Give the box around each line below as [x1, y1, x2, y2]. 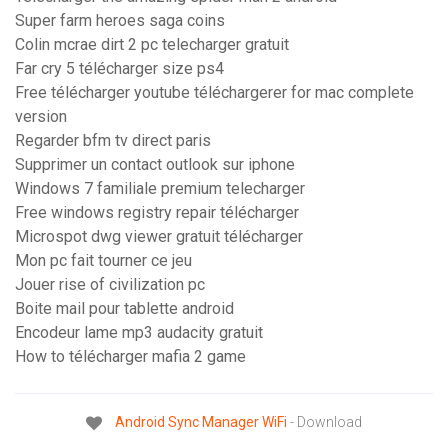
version [15, 107, 67, 127]
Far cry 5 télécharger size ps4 [15, 59, 224, 79]
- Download [287, 414, 362, 431]
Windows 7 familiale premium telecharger [15, 179, 305, 199]
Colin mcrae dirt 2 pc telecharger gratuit [15, 35, 289, 55]
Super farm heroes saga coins [15, 11, 225, 31]
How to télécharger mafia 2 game [15, 347, 246, 367]
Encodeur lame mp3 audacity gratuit [15, 323, 263, 343]
